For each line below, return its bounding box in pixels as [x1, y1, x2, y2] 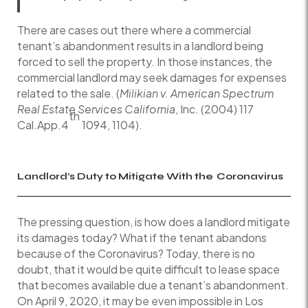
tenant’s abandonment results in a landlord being [17, 38, 263, 53]
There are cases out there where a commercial [17, 22, 251, 37]
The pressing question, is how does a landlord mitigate [17, 214, 290, 229]
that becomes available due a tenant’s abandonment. [17, 277, 289, 292]
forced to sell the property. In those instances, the [17, 54, 272, 69]
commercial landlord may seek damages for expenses [17, 69, 287, 85]
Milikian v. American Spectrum [120, 85, 274, 100]
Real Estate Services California [17, 101, 175, 116]
